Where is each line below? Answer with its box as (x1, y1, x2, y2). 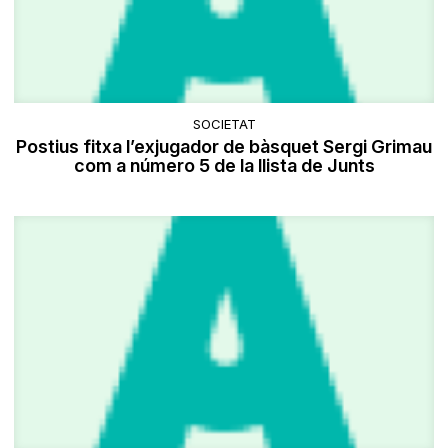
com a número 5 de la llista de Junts (73, 155, 375, 177)
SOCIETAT (192, 116, 256, 133)
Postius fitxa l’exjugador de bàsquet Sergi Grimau (16, 136, 432, 158)
